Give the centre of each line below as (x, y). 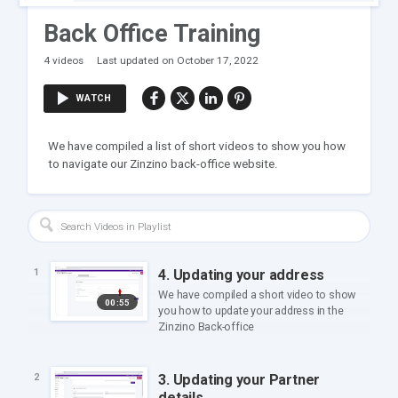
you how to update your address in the (251, 311)
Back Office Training (152, 33)
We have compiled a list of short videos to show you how (196, 146)
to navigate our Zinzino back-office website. (163, 163)
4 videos (64, 60)
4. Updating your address (242, 275)
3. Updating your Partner (239, 379)
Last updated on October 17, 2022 (177, 60)
